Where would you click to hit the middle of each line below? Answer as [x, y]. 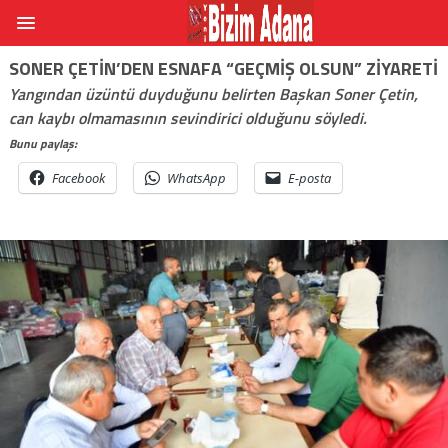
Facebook [78, 177]
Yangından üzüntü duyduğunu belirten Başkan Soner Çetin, [213, 93]
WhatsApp [196, 177]
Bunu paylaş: [42, 143]
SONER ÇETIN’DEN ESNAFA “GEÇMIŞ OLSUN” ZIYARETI [223, 68]
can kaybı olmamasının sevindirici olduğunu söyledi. [187, 117]
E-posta [309, 177]
